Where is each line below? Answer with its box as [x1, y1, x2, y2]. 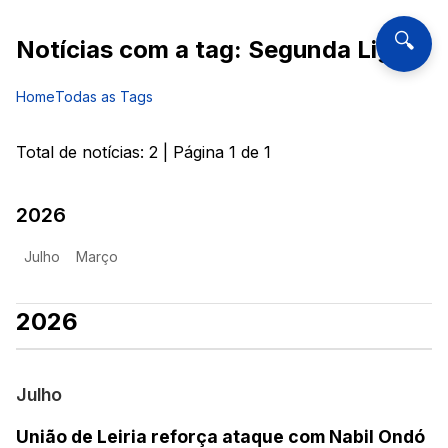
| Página [158, 142, 229, 163]
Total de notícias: [16, 142, 149, 163]
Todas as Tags [55, 88, 153, 106]
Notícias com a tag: [16, 35, 248, 65]
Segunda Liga [248, 35, 406, 65]
